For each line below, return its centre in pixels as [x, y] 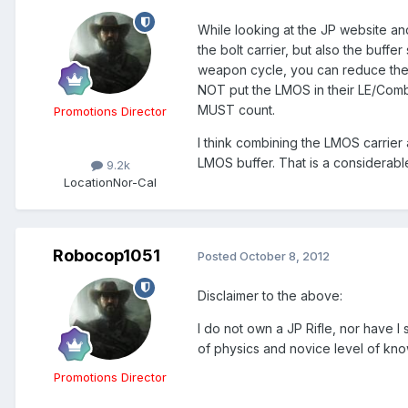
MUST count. [236, 110]
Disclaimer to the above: [270, 295]
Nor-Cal [135, 182]
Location [88, 182]
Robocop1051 [107, 255]
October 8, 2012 [285, 256]
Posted [219, 256]
